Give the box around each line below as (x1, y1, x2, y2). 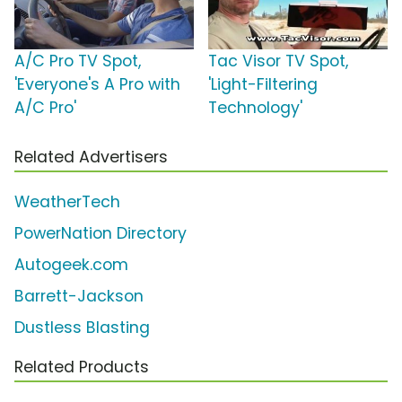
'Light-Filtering (208, 74, 318, 96)
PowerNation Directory (14, 223, 187, 245)
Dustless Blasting (14, 317, 150, 339)
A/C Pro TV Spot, (14, 50, 141, 73)
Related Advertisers (14, 146, 168, 169)
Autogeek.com (14, 254, 128, 276)
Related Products (14, 356, 149, 379)
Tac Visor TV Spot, (208, 50, 348, 73)
